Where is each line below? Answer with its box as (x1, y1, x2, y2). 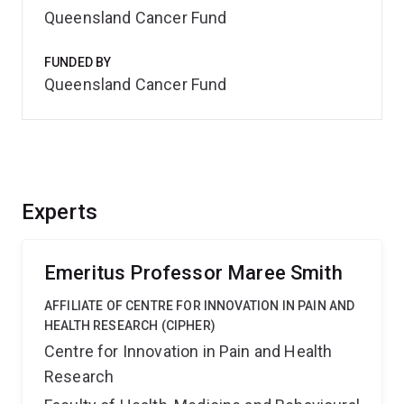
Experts (22, 199, 98, 225)
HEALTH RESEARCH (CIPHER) (44, 318, 216, 333)
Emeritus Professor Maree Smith (44, 262, 343, 284)
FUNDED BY (44, 55, 112, 69)
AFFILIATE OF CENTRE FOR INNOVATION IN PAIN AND (44, 298, 355, 313)
